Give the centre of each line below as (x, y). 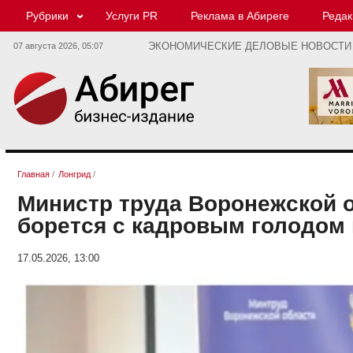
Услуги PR (132, 16)
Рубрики (47, 16)
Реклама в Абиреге (240, 16)
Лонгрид (74, 175)
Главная (33, 175)
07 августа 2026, (48, 46)
